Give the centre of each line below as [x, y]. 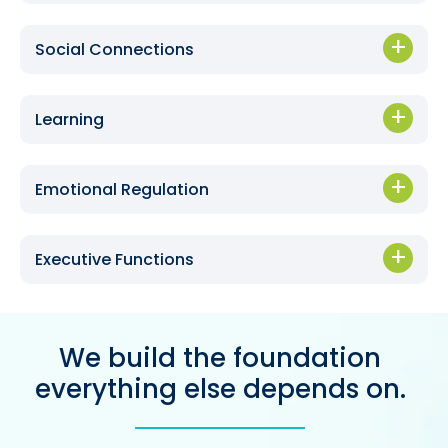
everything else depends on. [220, 388]
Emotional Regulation [122, 190]
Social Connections [114, 50]
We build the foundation [220, 357]
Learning [69, 120]
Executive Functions [114, 260]
